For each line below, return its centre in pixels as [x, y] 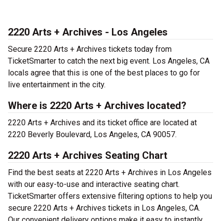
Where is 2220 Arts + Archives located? [97, 106]
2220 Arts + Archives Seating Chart [88, 155]
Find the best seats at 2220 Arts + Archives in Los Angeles [110, 172]
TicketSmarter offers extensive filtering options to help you [110, 196]
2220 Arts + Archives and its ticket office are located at [102, 123]
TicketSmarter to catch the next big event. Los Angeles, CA [109, 61]
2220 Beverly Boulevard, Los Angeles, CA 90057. [92, 134]
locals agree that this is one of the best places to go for [104, 73]
